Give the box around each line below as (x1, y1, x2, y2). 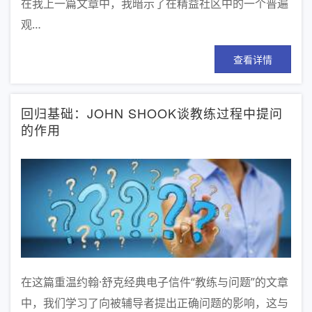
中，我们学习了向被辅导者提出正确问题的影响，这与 (21, 295, 288, 311)
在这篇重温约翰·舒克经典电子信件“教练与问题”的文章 (21, 274, 288, 290)
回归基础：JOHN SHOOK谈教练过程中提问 (21, 103, 283, 122)
